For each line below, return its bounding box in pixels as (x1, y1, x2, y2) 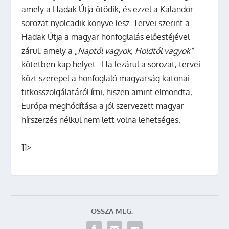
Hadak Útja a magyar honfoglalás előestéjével (21, 32, 190, 42)
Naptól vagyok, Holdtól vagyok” (78, 45, 194, 56)
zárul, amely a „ (21, 45, 78, 56)
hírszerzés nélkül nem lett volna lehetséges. (21, 114, 181, 125)
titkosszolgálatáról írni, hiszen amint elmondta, (21, 87, 193, 97)
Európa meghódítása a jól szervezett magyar (21, 101, 185, 111)
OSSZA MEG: (91, 207, 133, 215)
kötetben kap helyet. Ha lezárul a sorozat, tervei (21, 59, 201, 70)
